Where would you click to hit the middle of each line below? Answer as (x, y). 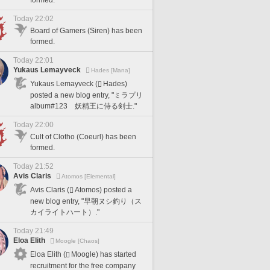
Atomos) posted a (103, 190)
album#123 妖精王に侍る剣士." (83, 106)
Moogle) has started (104, 254)
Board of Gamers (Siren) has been (86, 31)
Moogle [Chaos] (77, 241)
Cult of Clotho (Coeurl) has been (83, 137)
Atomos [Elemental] (89, 176)
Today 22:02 (33, 19)
